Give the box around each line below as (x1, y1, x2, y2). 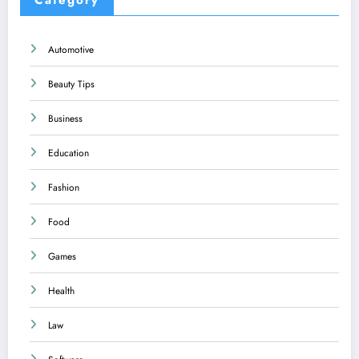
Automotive (48, 42, 94, 57)
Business (48, 111, 83, 126)
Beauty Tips (48, 76, 95, 91)
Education (48, 145, 89, 160)
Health (48, 283, 75, 298)
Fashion (48, 179, 79, 195)
